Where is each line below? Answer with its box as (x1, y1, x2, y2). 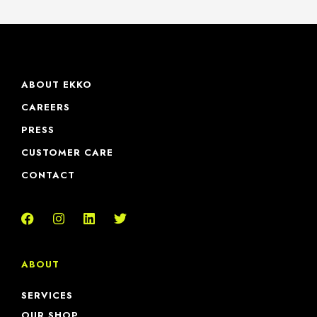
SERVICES (21, 289, 73, 303)
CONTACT (21, 168, 75, 183)
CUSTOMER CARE (21, 146, 113, 160)
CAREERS (21, 100, 70, 115)
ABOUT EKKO (21, 78, 92, 92)
